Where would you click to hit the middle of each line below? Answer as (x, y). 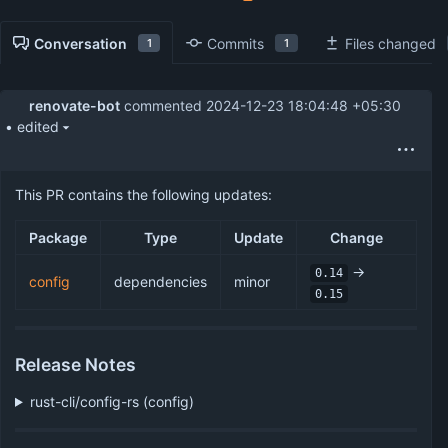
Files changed (390, 43)
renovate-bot (74, 106)
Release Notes (75, 364)
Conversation (80, 43)
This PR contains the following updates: (143, 194)
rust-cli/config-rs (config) (111, 401)
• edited (32, 127)
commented (163, 106)
